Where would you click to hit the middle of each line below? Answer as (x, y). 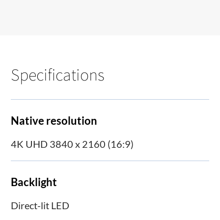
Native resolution (54, 120)
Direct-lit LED (40, 206)
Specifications (58, 74)
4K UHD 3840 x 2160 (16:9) (72, 144)
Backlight (34, 182)
